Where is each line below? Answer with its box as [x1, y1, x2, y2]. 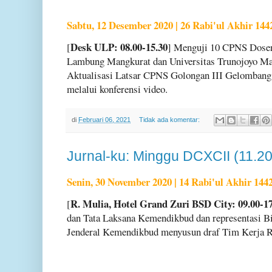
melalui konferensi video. [67, 81, 168, 96]
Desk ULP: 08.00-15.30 [70, 39, 168, 55]
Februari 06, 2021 [78, 116, 131, 124]
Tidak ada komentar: [138, 116, 202, 124]
